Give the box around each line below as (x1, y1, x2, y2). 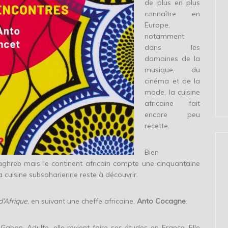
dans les (145, 43, 201, 52)
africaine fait (145, 99, 201, 108)
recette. (145, 121, 170, 131)
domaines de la (145, 54, 201, 64)
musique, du (145, 65, 201, 75)
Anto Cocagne (137, 196, 186, 206)
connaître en (145, 9, 201, 19)
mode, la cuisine (145, 88, 201, 97)
